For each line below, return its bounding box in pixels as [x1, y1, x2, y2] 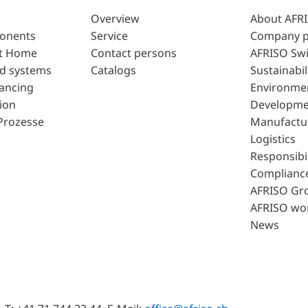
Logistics [250, 131, 296, 147]
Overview [90, 11, 140, 27]
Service [90, 28, 128, 44]
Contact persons [90, 45, 177, 61]
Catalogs [90, 63, 136, 78]
